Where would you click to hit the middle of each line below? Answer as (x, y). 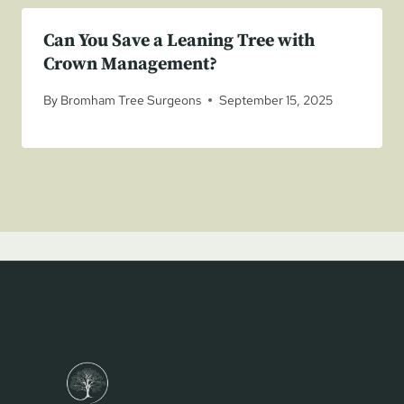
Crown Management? (130, 64)
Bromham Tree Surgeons (131, 100)
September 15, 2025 (276, 100)
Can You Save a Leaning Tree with (179, 41)
